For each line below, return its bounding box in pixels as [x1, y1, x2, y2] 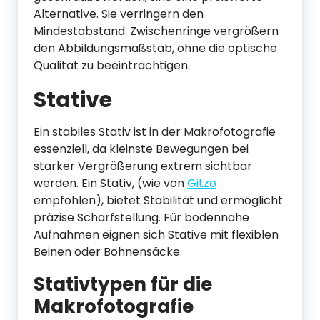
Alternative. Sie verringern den [34, 6, 204, 22]
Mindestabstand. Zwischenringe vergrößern [34, 23, 279, 39]
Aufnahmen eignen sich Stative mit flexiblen [34, 226, 279, 243]
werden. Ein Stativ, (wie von [34, 175, 187, 191]
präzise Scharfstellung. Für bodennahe [34, 209, 249, 226]
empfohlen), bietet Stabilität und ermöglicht [34, 192, 283, 209]
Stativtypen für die [34, 271, 212, 297]
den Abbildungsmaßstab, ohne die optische [34, 40, 277, 56]
